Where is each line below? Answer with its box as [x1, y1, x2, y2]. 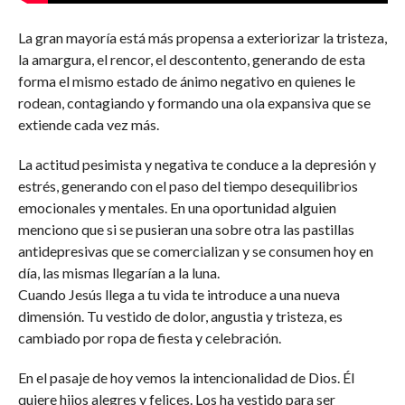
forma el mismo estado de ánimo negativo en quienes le [17, 72, 355, 89]
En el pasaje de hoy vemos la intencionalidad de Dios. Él [17, 369, 354, 386]
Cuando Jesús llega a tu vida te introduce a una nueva [17, 286, 340, 303]
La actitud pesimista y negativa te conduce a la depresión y [17, 155, 376, 173]
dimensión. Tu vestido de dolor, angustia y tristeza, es [17, 307, 343, 325]
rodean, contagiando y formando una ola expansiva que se [17, 94, 371, 111]
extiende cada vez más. [17, 116, 159, 133]
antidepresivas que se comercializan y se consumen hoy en [17, 242, 373, 259]
